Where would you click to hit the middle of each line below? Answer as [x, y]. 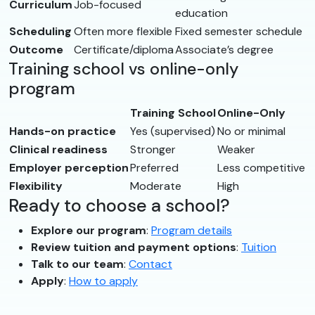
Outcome [36, 49]
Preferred [154, 167]
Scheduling [40, 31]
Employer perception [69, 167]
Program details [192, 230]
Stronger [153, 149]
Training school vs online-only [123, 69]
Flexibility [36, 186]
